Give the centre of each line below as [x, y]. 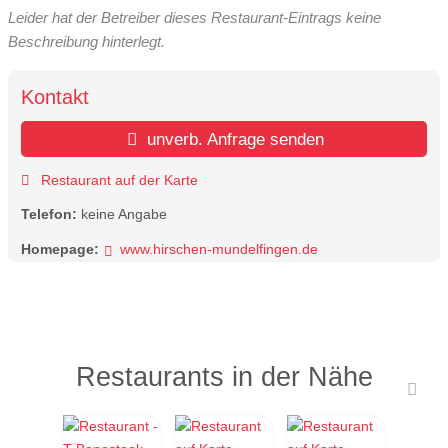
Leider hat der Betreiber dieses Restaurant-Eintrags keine [194, 17]
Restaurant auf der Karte [117, 179]
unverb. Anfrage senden [233, 139]
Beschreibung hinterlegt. [86, 41]
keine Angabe [124, 214]
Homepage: [60, 248]
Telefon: [51, 214]
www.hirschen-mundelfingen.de [218, 248]
